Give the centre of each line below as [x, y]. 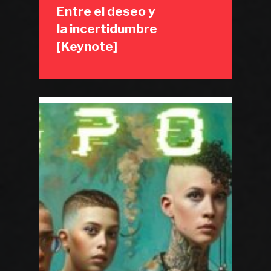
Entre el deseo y [106, 11]
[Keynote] [87, 46]
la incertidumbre [107, 29]
